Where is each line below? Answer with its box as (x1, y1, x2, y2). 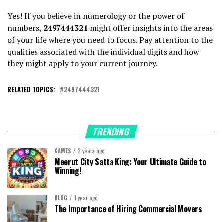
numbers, (7, 22, 43, 33)
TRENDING (91, 124, 131, 138)
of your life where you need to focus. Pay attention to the (7, 34, 213, 45)
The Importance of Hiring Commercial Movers (55, 202, 202, 215)
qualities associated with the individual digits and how (7, 46, 199, 57)
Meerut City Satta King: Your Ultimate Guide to (55, 155, 206, 167)
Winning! (55, 165, 81, 177)
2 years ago (78, 146, 105, 155)
